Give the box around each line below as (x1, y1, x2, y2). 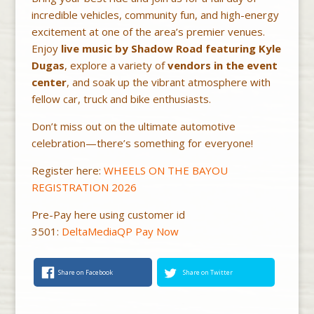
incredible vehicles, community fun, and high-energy (31, 8, 279, 22)
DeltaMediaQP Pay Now (61, 224, 179, 239)
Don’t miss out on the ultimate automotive (31, 119, 235, 134)
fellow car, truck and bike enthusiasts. (31, 92, 211, 107)
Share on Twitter (182, 267, 233, 277)
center (31, 75, 67, 90)
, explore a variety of (64, 58, 168, 73)
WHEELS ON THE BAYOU (103, 163, 228, 178)
